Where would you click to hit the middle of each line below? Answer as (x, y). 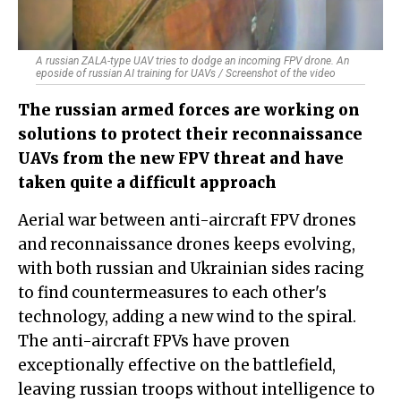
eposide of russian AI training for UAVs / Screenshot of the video (186, 74)
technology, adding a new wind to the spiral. (187, 317)
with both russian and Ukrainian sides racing (191, 269)
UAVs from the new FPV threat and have (181, 159)
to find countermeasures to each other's (172, 293)
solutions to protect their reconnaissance (190, 135)
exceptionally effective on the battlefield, (177, 366)
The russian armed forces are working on (189, 111)
